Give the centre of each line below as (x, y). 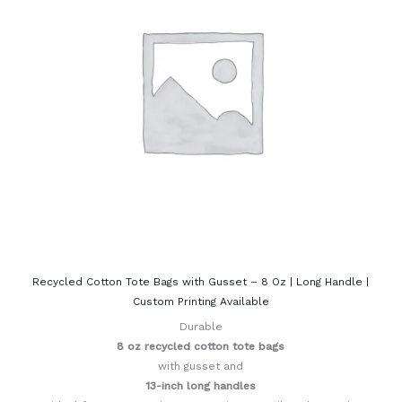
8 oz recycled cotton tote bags (201, 347)
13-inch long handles (201, 386)
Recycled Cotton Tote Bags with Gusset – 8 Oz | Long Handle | (201, 282)
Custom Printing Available (201, 302)
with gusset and (201, 367)
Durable (201, 327)
